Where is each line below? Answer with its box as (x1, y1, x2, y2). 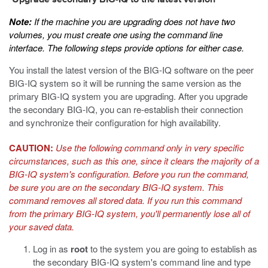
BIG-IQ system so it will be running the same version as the (9, 77, 241, 89)
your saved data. (9, 220, 74, 233)
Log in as (33, 242, 71, 255)
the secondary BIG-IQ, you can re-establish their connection (9, 103, 243, 115)
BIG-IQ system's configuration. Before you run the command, (9, 167, 249, 180)
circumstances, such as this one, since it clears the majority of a (9, 154, 259, 167)
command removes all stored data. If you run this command (9, 194, 242, 206)
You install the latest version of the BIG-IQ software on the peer (9, 63, 254, 76)
